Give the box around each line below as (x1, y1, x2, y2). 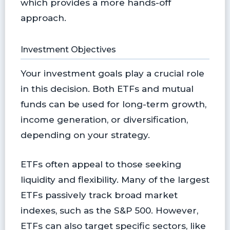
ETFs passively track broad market (20, 189, 178, 201)
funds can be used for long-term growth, (20, 99, 206, 110)
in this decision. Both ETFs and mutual (20, 83, 194, 94)
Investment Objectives (20, 44, 116, 55)
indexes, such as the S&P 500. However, (20, 205, 198, 216)
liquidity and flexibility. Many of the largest (20, 174, 209, 185)
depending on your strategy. (20, 129, 150, 141)
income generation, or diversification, (20, 114, 188, 125)
